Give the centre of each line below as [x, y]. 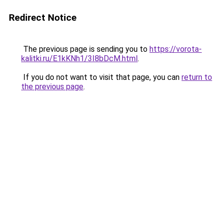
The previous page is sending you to [85, 49]
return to [197, 77]
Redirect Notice [43, 18]
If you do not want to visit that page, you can [101, 77]
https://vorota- [176, 49]
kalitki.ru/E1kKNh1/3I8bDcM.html [79, 58]
